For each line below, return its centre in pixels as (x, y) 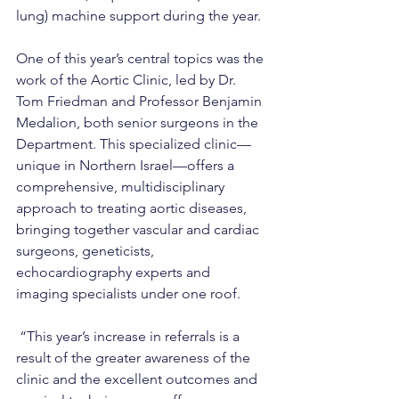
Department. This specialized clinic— (134, 144)
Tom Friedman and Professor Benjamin (141, 102)
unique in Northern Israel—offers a (127, 166)
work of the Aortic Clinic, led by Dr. (128, 80)
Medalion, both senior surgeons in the (139, 123)
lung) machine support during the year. (138, 16)
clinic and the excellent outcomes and (138, 379)
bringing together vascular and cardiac (139, 230)
